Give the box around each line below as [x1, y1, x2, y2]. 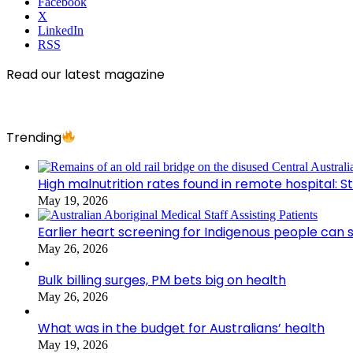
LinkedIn [38, 23, 84, 37]
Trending [6, 128, 61, 147]
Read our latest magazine [6, 65, 165, 84]
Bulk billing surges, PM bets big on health [38, 270, 286, 289]
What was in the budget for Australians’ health [38, 318, 325, 337]
